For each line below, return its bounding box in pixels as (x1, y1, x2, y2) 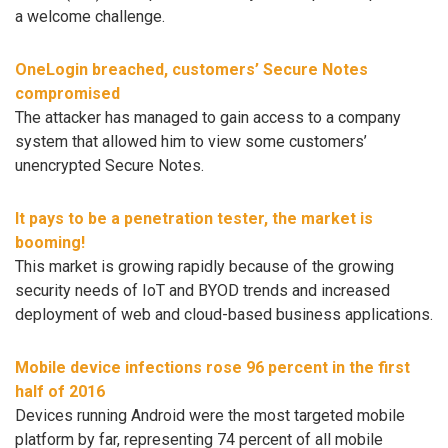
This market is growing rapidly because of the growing (15, 256, 394, 276)
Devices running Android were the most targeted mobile (15, 405, 405, 425)
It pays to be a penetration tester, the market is (15, 208, 373, 228)
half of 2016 (15, 381, 105, 401)
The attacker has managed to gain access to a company (15, 108, 401, 128)
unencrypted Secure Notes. (15, 156, 204, 176)
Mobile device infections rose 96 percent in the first (15, 357, 410, 377)
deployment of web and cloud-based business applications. (15, 304, 433, 324)
